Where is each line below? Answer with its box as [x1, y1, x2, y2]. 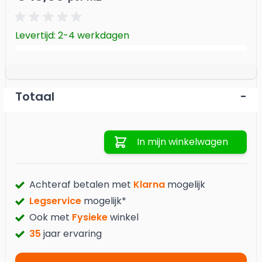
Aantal [99, 120, 129, 134]
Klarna [133, 178, 165, 191]
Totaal [15, 88, 54, 105]
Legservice [29, 194, 81, 208]
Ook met [29, 211, 70, 224]
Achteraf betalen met [29, 178, 133, 191]
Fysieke [70, 211, 108, 224]
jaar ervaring [41, 227, 102, 240]
